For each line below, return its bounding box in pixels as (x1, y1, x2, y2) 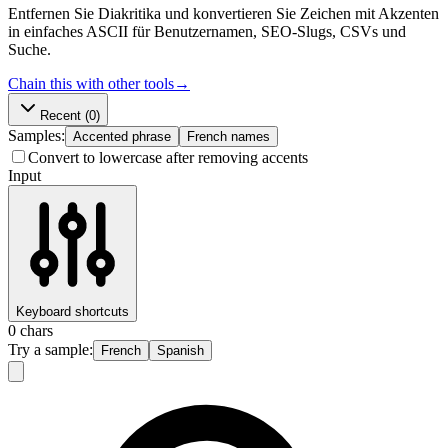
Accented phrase (73, 128, 171, 144)
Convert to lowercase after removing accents (28, 148, 308, 166)
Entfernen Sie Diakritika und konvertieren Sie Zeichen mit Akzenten (8, 4, 439, 22)
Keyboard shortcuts (16, 303, 129, 319)
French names (187, 128, 270, 144)
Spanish (157, 342, 204, 358)
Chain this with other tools (8, 74, 174, 92)
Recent (40, 107, 81, 123)
